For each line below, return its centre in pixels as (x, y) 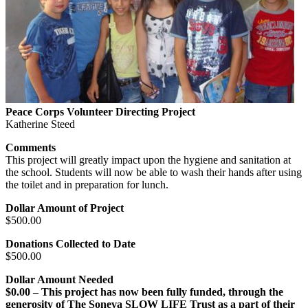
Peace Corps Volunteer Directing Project (100, 111)
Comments (31, 147)
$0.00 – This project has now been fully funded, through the (144, 291)
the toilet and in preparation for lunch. (87, 184)
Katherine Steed (40, 124)
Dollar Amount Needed (59, 279)
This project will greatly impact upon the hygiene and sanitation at (148, 159)
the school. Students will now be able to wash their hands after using (154, 172)
